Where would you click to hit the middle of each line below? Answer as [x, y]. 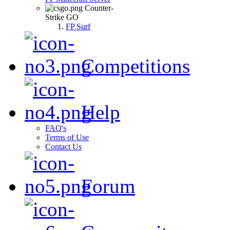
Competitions [133, 66]
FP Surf [78, 26]
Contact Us [63, 147]
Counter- [98, 8]
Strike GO [62, 17]
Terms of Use [67, 137]
